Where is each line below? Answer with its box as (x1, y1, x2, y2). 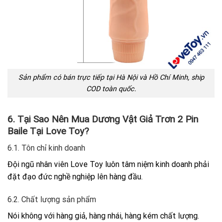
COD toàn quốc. (86, 84, 136, 93)
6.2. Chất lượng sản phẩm (7, 195, 96, 205)
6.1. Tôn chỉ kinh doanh (7, 143, 85, 153)
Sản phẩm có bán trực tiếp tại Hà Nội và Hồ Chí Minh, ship (18, 73, 204, 82)
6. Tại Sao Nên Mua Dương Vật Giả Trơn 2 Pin (7, 113, 198, 125)
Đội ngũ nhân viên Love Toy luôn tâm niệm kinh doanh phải (7, 160, 209, 169)
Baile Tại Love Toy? (7, 125, 89, 137)
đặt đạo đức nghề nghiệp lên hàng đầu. (7, 172, 143, 182)
